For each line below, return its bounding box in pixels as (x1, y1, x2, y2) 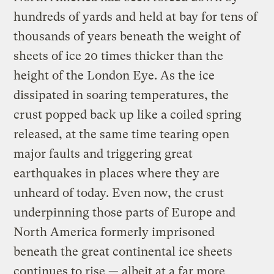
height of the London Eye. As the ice (13, 68, 215, 83)
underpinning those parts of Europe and (13, 205, 236, 220)
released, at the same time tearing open (13, 127, 230, 141)
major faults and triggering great (13, 146, 193, 161)
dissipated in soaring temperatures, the (13, 87, 229, 102)
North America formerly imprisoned (13, 224, 215, 239)
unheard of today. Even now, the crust (13, 185, 224, 200)
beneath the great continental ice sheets (13, 244, 233, 259)
